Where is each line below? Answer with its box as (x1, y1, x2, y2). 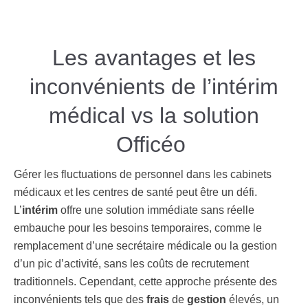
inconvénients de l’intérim (30, 74, 278, 99)
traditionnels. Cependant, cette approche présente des (14, 276, 277, 287)
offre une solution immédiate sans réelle (58, 204, 254, 216)
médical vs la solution (49, 103, 259, 128)
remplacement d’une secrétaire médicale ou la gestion (14, 240, 277, 252)
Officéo (116, 132, 192, 157)
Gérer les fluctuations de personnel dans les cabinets (14, 168, 272, 180)
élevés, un (226, 294, 279, 305)
